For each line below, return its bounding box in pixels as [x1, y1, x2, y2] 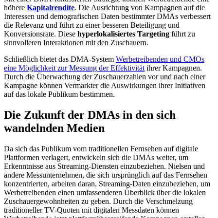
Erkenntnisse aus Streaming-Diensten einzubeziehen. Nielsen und [4, 162, 205, 171]
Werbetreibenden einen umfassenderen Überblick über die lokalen [4, 188, 206, 197]
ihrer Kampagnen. [145, 64, 202, 73]
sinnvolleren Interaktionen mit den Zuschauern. [4, 38, 148, 47]
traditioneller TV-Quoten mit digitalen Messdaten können [4, 206, 179, 215]
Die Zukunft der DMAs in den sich [4, 109, 176, 122]
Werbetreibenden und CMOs [116, 55, 204, 64]
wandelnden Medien [4, 122, 105, 135]
